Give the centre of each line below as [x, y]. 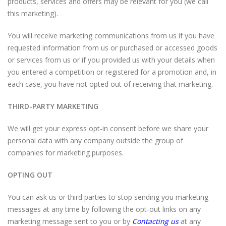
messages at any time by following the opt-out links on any [104, 209]
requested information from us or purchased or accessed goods [112, 48]
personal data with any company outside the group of [95, 140]
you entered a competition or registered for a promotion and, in [112, 72]
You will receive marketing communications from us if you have [111, 36]
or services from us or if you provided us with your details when [111, 60]
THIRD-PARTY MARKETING [53, 106]
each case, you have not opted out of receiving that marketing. [110, 84]
